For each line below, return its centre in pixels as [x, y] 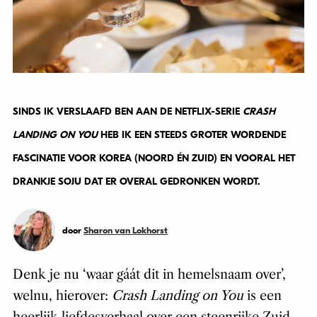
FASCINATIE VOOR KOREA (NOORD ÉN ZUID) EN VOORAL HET [154, 158]
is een [262, 295]
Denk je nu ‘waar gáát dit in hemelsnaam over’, [149, 274]
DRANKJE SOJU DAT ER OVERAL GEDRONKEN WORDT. [137, 181]
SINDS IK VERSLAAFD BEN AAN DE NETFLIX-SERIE [127, 111]
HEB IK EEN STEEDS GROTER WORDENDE [191, 134]
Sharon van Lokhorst [125, 230]
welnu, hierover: [62, 295]
